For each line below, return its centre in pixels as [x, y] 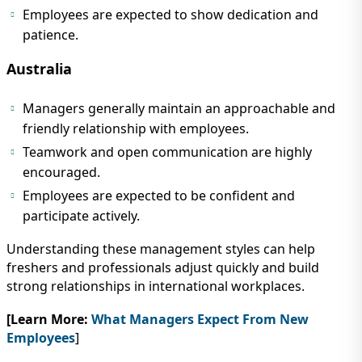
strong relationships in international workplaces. [156, 286]
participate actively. [81, 216]
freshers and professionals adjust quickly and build [163, 268]
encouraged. [61, 173]
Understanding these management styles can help [161, 249]
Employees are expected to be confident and [159, 196]
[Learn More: [47, 320]
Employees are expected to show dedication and [170, 15]
